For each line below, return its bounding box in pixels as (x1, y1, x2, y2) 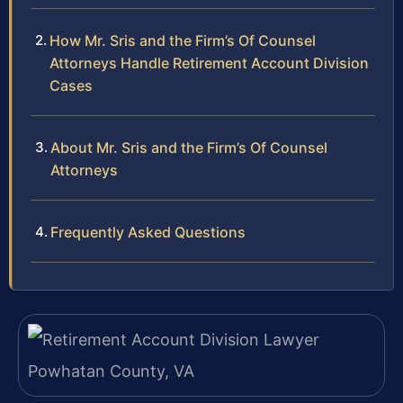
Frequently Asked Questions (50, 223, 246, 242)
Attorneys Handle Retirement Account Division (49, 54, 369, 73)
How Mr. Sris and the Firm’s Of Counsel (49, 31, 316, 50)
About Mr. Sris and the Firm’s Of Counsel (50, 139, 327, 157)
